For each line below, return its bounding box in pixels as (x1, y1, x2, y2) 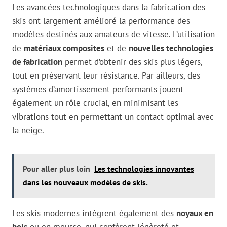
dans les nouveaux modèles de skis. (23, 177, 148, 188)
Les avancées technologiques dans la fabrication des (12, 2, 205, 13)
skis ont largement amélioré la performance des (12, 15, 190, 27)
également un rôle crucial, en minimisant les (12, 97, 178, 109)
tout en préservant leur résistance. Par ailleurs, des (12, 70, 200, 82)
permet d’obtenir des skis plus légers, (62, 56, 202, 68)
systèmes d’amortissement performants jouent (12, 84, 183, 95)
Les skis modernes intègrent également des (12, 208, 176, 219)
